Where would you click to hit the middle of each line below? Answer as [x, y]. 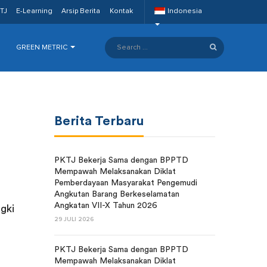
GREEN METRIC [43, 48]
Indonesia [184, 11]
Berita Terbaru [99, 121]
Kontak [121, 11]
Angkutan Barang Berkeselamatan [117, 194]
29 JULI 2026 [74, 219]
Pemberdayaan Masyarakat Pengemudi [126, 183]
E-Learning [34, 11]
